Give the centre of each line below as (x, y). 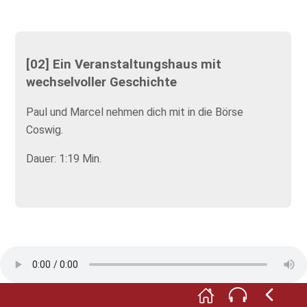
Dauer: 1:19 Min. (64, 159)
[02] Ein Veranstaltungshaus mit (124, 64)
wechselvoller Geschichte (102, 82)
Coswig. (45, 130)
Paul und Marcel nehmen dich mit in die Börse (135, 112)
